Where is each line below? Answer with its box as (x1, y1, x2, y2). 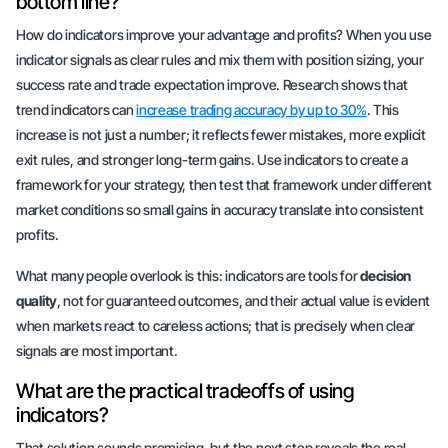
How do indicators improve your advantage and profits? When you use (16, 26, 432, 43)
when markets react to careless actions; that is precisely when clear (16, 317, 415, 334)
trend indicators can (16, 101, 137, 118)
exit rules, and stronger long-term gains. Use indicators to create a (16, 151, 408, 168)
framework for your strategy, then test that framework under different (16, 176, 432, 193)
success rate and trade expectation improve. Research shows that (16, 76, 408, 93)
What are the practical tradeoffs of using (16, 379, 355, 403)
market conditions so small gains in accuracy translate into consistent (16, 201, 424, 218)
